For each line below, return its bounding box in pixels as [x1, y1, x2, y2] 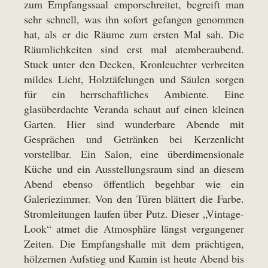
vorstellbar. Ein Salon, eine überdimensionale [24, 147, 244, 162]
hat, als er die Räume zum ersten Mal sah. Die [24, 27, 244, 42]
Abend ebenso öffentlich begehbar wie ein [24, 176, 244, 191]
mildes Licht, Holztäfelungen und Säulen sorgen [24, 72, 244, 87]
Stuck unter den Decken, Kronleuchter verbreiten [24, 57, 244, 72]
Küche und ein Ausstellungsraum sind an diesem [24, 162, 244, 176]
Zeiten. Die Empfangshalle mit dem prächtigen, [24, 236, 244, 251]
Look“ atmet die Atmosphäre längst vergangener [24, 221, 244, 236]
